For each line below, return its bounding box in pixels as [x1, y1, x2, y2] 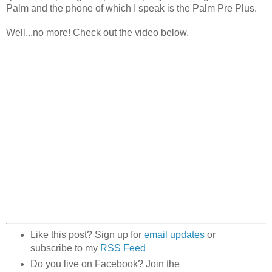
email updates [143, 229, 205, 240]
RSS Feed [100, 243, 146, 254]
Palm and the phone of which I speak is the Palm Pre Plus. [6, 2, 257, 13]
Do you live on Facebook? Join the [30, 259, 180, 270]
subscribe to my [30, 243, 100, 254]
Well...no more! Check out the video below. [6, 27, 189, 38]
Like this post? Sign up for [30, 229, 144, 240]
